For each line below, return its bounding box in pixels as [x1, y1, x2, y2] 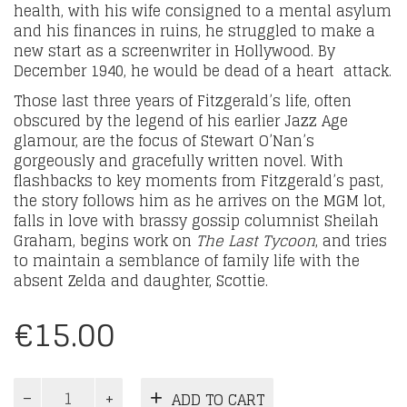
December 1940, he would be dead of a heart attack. [14, 57, 392, 84]
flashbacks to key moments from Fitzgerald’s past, [14, 167, 383, 194]
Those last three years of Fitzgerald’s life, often [14, 87, 352, 114]
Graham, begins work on [14, 227, 196, 253]
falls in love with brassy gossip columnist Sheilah [14, 207, 379, 233]
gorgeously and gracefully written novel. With [14, 147, 343, 174]
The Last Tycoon [196, 227, 315, 253]
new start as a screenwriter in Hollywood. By [14, 37, 335, 64]
